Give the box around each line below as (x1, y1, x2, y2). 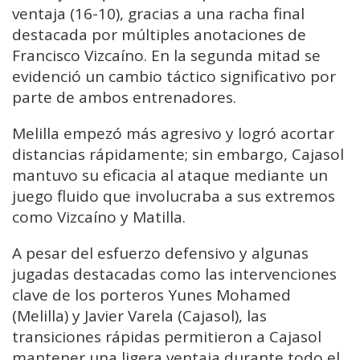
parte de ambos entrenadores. (12, 87, 236, 108)
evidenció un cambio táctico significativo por (12, 66, 336, 88)
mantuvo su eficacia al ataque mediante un (12, 165, 328, 186)
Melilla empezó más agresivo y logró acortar (12, 123, 334, 145)
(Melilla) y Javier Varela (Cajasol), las (12, 305, 267, 327)
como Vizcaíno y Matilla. (12, 207, 186, 228)
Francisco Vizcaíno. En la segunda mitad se (12, 45, 321, 67)
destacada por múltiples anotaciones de (12, 24, 306, 46)
